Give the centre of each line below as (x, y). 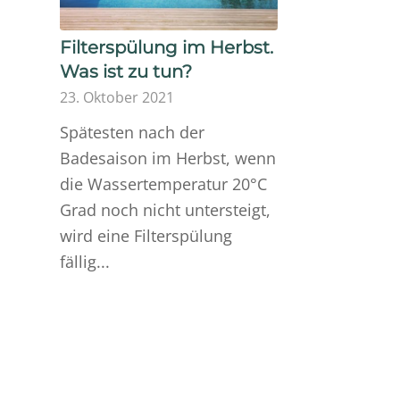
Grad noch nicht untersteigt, (165, 209)
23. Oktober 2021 (117, 97)
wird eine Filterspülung (146, 235)
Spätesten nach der (132, 132)
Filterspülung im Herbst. (167, 47)
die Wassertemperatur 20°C (163, 183)
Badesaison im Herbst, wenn (168, 158)
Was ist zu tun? (126, 71)
